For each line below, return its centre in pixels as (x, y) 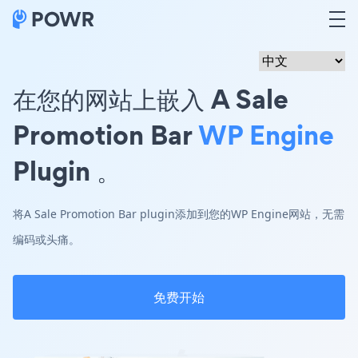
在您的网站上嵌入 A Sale (151, 99)
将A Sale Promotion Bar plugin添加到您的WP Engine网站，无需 (179, 214)
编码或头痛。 (46, 239)
